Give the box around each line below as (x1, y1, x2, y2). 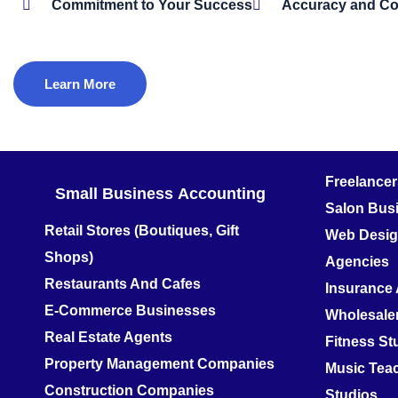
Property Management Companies (44, 355, 275, 371)
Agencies (325, 253, 389, 269)
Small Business (55, 184, 173, 203)
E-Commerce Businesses (44, 302, 216, 318)
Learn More (44, 76, 115, 92)
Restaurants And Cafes (44, 275, 201, 291)
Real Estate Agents (44, 329, 172, 345)
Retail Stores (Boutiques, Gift (44, 222, 239, 238)
